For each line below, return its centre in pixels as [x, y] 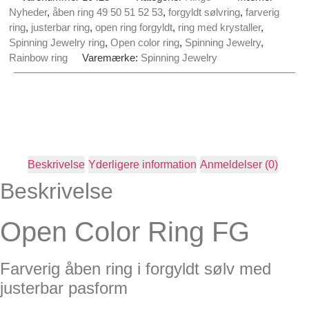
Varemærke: [111, 57]
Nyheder [28, 12]
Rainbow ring [38, 57]
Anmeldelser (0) [239, 164]
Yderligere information [142, 164]
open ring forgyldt [134, 27]
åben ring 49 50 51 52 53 [108, 12]
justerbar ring [60, 27]
